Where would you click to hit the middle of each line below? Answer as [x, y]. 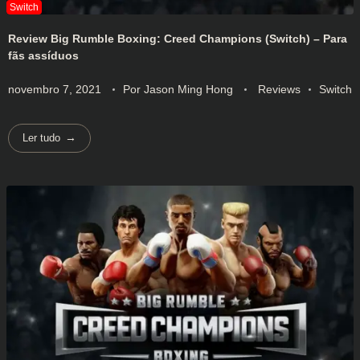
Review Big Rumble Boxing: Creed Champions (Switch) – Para [178, 38]
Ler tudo [42, 138]
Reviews [279, 89]
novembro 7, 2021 [55, 89]
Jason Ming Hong [190, 89]
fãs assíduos [43, 55]
